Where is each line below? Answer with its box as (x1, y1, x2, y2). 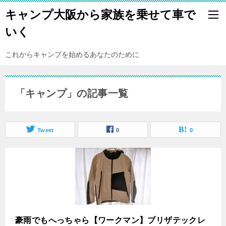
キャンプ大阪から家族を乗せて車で (5, 8, 196, 21)
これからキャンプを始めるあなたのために (5, 50, 139, 59)
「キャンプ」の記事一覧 (15, 88, 129, 99)
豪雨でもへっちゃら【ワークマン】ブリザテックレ (15, 216, 206, 224)
